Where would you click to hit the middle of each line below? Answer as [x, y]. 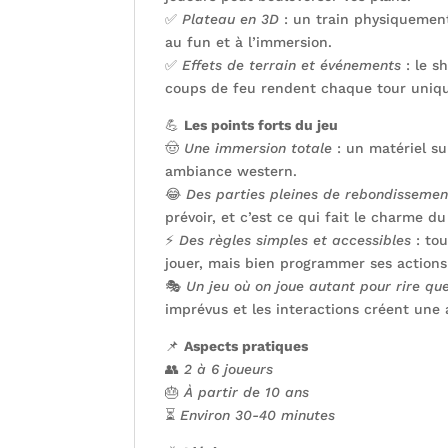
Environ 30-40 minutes [258, 415]
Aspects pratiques [246, 346]
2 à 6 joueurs [229, 369]
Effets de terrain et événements [292, 65]
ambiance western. [231, 171]
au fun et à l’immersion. [249, 42]
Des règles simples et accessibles [295, 240]
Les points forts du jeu [261, 125]
